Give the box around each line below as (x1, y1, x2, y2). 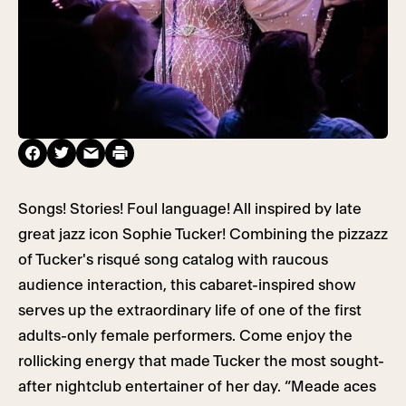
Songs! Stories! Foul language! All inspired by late (18, 200, 362, 217)
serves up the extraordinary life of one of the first (18, 302, 362, 318)
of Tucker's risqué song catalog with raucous (18, 251, 328, 267)
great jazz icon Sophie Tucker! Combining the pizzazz (18, 226, 388, 242)
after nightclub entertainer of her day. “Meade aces (18, 378, 376, 394)
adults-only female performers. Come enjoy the (18, 327, 353, 343)
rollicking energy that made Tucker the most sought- (18, 353, 384, 369)
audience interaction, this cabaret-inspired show (18, 276, 356, 293)
